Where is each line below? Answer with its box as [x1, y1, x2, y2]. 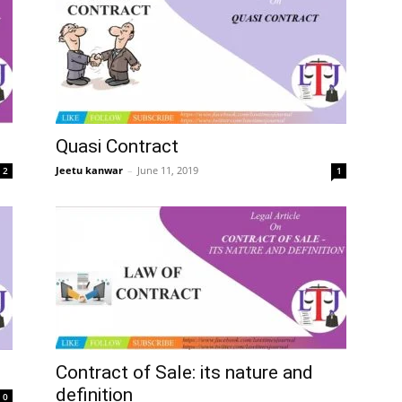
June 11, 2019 [137, 163, 198, 177]
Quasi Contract [56, 135, 179, 157]
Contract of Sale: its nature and [56, 362, 313, 383]
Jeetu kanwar [56, 163, 123, 177]
